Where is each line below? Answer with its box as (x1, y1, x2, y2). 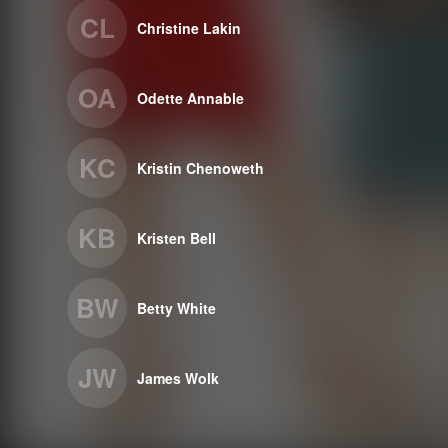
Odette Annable (137, 88, 245, 108)
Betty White (137, 298, 217, 318)
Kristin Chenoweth (137, 158, 265, 178)
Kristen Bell (137, 228, 217, 248)
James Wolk (137, 368, 220, 388)
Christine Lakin (137, 18, 242, 38)
